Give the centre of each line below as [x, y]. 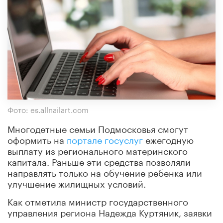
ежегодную [168, 139]
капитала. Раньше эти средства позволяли [99, 161]
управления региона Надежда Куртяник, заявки [110, 211]
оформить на [37, 139]
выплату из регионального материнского [98, 150]
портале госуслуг [105, 139]
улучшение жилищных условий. [77, 182]
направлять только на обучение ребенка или [105, 171]
